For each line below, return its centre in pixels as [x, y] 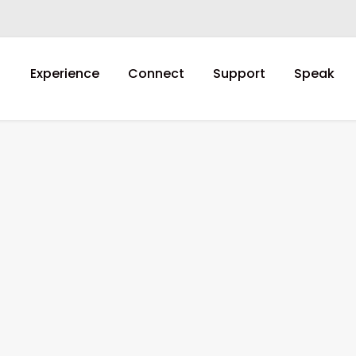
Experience [65, 74]
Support [239, 74]
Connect [156, 74]
